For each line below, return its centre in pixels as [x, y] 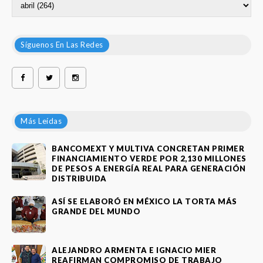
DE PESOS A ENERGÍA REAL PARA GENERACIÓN [149, 168]
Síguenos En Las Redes [62, 44]
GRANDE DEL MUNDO [96, 212]
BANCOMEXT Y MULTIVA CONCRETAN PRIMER [148, 148]
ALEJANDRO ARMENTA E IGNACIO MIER [134, 250]
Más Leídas [41, 121]
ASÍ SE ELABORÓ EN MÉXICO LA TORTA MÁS [144, 202]
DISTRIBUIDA [79, 178]
